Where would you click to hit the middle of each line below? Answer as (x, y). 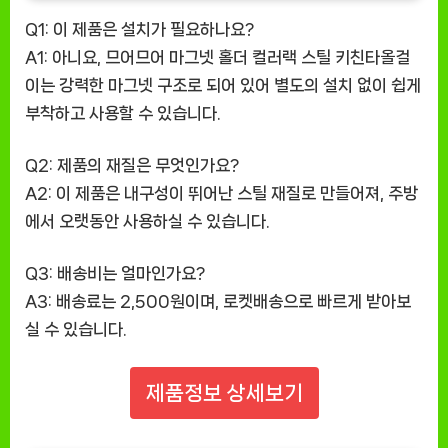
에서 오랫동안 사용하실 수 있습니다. (147, 221)
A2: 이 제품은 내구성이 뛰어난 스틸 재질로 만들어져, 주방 (221, 193)
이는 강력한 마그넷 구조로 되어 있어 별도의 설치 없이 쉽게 (223, 85)
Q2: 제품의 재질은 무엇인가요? (132, 165)
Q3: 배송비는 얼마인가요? (115, 273)
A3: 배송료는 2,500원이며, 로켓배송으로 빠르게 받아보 (218, 301)
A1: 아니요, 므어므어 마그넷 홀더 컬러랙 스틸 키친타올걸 (217, 57)
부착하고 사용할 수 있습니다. (123, 113)
